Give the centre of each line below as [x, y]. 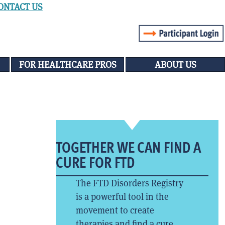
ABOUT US [175, 65]
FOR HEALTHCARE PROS [68, 65]
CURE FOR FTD [95, 163]
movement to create [115, 210]
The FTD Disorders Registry [129, 183]
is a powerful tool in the [122, 197]
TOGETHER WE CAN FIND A [128, 148]
